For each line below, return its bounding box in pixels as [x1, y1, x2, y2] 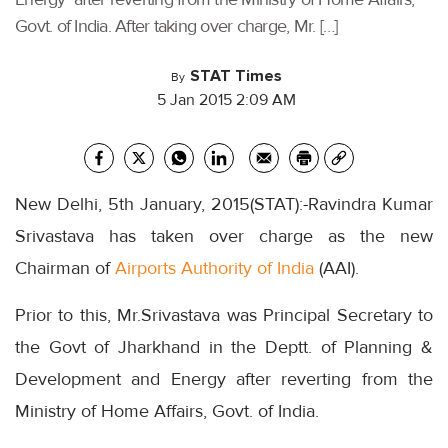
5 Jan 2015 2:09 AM [157, 90, 296, 110]
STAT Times [190, 66, 282, 86]
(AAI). [314, 257, 359, 279]
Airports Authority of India [115, 257, 314, 279]
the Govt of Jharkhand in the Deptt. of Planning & [15, 336, 433, 358]
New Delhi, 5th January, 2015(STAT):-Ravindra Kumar [15, 193, 433, 215]
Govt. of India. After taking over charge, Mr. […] [15, 15, 338, 37]
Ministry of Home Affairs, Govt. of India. [15, 400, 319, 422]
